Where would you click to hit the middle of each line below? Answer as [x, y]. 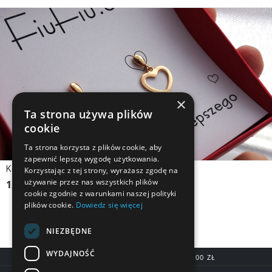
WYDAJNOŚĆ [71, 253]
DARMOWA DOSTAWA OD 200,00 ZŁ [149, 257]
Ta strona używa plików [89, 114]
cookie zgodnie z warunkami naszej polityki [100, 193]
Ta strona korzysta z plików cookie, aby [93, 147]
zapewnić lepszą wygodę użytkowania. [92, 159]
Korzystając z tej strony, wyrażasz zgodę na [101, 170]
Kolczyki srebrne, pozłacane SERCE [76, 169]
